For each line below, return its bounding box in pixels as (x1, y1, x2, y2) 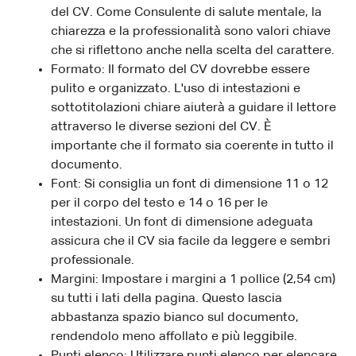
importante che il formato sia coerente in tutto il (51, 139, 334, 153)
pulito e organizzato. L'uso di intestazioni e (51, 82, 300, 95)
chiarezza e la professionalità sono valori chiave (51, 25, 331, 38)
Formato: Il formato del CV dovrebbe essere (51, 63, 310, 76)
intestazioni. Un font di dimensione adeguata (51, 215, 313, 229)
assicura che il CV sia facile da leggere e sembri (51, 234, 331, 248)
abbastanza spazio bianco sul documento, (51, 311, 299, 324)
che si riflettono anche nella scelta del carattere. (51, 44, 335, 57)
